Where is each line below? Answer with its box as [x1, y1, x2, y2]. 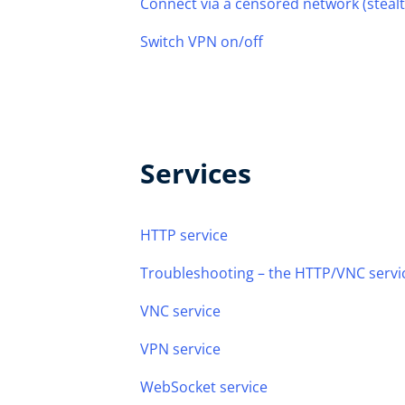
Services [140, 155, 251, 192]
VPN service [140, 339, 221, 359]
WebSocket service [140, 377, 268, 397]
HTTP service [140, 225, 228, 245]
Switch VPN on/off [140, 32, 263, 52]
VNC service [140, 301, 221, 321]
